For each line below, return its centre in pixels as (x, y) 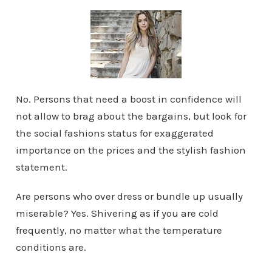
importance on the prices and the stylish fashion (131, 150)
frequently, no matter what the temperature (119, 230)
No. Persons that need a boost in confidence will (128, 99)
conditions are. (51, 247)
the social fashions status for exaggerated (114, 133)
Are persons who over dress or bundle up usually (129, 196)
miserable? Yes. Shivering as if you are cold (117, 213)
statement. (41, 167)
